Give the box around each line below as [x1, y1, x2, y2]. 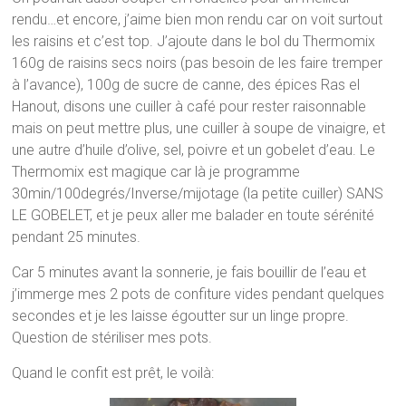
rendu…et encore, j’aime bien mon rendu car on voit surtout [12, 11, 383, 29]
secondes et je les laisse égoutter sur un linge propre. [12, 307, 350, 325]
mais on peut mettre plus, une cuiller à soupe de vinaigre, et [12, 120, 386, 138]
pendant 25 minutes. [12, 228, 141, 246]
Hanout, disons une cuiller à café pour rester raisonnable [12, 98, 367, 116]
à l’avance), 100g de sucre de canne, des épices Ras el [12, 76, 361, 94]
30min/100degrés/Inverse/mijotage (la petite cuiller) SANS [12, 185, 384, 203]
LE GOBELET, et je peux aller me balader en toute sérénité [12, 207, 375, 225]
